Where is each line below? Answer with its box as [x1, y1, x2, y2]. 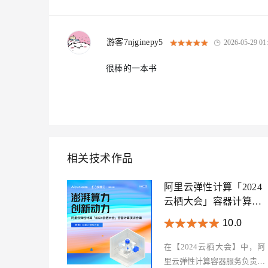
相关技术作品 [67, 153, 133, 165]
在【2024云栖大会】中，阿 [164, 242, 265, 251]
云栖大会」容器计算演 [164, 196, 262, 206]
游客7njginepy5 [106, 38, 163, 47]
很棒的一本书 [106, 64, 157, 73]
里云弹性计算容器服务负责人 [164, 257, 265, 266]
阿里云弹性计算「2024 [164, 182, 262, 192]
